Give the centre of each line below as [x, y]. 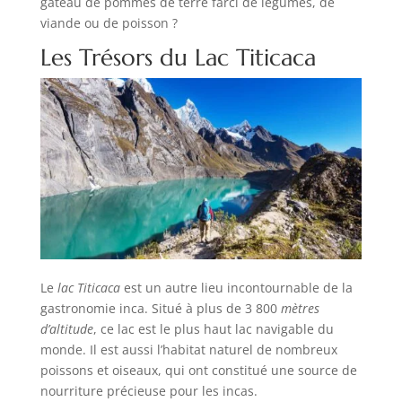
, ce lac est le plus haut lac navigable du [213, 328]
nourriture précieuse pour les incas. [149, 390]
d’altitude [66, 328]
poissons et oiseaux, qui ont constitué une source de [198, 370]
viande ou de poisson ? [109, 22]
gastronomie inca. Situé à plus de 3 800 [160, 308]
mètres [300, 308]
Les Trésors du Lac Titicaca [178, 57]
